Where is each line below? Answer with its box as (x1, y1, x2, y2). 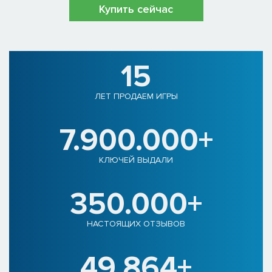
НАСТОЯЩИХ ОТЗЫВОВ (87, 219, 185, 229)
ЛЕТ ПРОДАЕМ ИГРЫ (94, 91, 178, 102)
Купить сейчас (99, 2, 173, 16)
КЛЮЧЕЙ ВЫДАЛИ (99, 155, 173, 166)
